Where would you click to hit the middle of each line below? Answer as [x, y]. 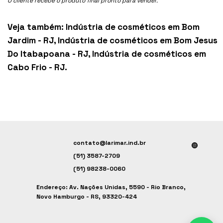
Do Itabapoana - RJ [48, 54]
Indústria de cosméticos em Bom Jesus [138, 40]
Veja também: [36, 27]
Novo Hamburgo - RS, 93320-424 [86, 196]
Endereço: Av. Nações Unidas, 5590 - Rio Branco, [111, 187]
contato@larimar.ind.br [109, 143]
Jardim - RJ [31, 40]
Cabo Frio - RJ [36, 67]
